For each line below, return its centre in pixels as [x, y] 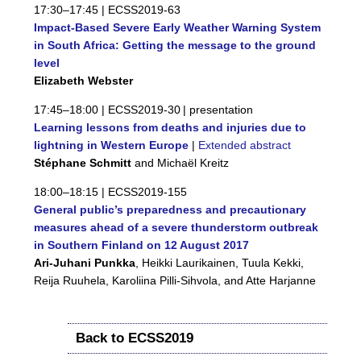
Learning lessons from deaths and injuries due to [170, 128]
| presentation [218, 110]
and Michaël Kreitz [180, 163]
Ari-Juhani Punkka [85, 263]
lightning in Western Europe [111, 145]
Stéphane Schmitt [83, 163]
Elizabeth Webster [83, 81]
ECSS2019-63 [144, 10]
